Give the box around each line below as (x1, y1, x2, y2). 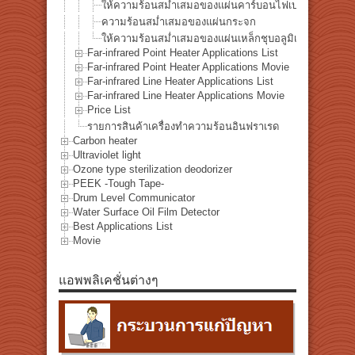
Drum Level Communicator (73, 192, 195, 204)
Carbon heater (73, 135, 137, 147)
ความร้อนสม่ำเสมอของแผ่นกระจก (101, 15, 256, 28)
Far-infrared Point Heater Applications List (87, 47, 278, 59)
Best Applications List (73, 220, 173, 233)
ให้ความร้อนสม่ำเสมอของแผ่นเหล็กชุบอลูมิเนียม (101, 32, 318, 44)
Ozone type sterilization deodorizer (73, 163, 232, 176)
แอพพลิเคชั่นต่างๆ (59, 269, 158, 288)
